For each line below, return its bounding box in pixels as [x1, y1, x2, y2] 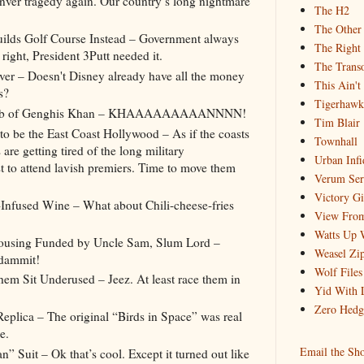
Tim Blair [314, 115, 360, 131]
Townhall [314, 133, 357, 149]
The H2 [314, 2, 349, 19]
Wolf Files [314, 264, 362, 280]
